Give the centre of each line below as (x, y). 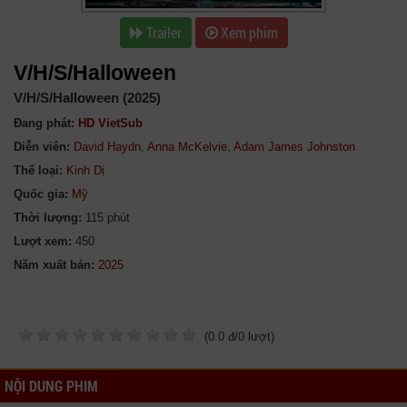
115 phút (108, 218)
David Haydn (107, 147)
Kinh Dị (85, 170)
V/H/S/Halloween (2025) (87, 98)
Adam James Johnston (294, 147)
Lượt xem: (43, 241)
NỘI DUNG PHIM (51, 386)
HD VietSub (110, 123)
